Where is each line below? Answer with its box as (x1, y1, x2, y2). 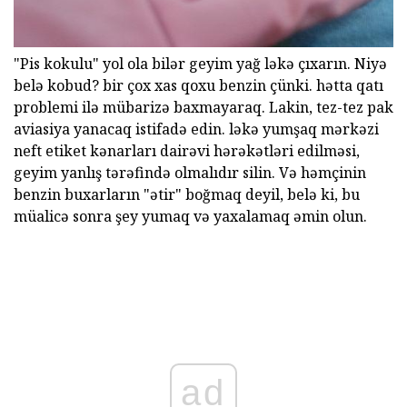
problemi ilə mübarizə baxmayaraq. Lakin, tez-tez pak (14, 96, 393, 117)
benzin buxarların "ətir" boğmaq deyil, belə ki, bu (14, 184, 360, 204)
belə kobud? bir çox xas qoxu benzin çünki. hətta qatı (14, 74, 383, 95)
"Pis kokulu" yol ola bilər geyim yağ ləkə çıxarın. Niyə (14, 53, 387, 74)
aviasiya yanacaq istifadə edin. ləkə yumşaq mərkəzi (14, 118, 379, 139)
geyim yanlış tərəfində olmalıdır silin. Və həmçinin (14, 162, 366, 183)
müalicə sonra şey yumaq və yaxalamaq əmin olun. (14, 205, 367, 226)
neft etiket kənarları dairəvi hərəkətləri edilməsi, (14, 140, 360, 161)
